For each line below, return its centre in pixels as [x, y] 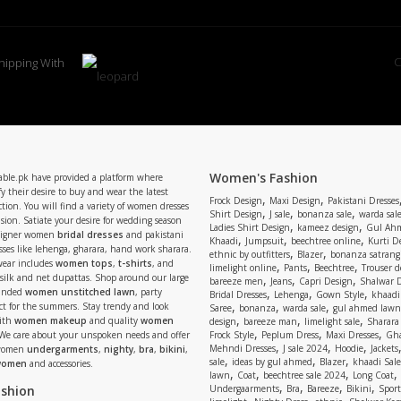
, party [149, 292]
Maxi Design [295, 200]
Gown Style [340, 294]
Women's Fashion [264, 178]
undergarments [63, 349]
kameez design [328, 227]
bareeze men [236, 281]
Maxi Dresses [352, 335]
